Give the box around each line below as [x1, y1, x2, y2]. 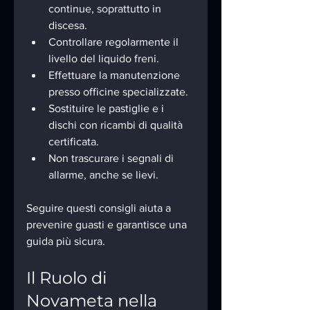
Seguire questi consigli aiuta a [26, 202, 174, 215]
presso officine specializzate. [48, 86, 188, 98]
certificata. [48, 136, 99, 148]
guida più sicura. [26, 235, 105, 248]
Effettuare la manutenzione [48, 69, 183, 82]
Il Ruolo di [26, 268, 111, 289]
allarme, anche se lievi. [48, 169, 158, 181]
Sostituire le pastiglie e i [48, 102, 167, 115]
